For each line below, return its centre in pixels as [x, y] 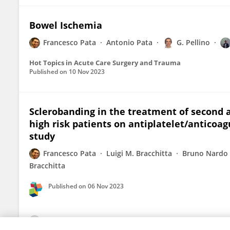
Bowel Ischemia [66, 25]
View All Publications [82, 221]
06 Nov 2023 [106, 186]
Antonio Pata [129, 42]
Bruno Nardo [205, 153]
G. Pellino [193, 42]
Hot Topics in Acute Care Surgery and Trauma [105, 63]
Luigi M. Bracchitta [139, 153]
